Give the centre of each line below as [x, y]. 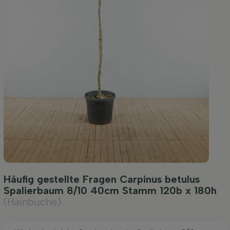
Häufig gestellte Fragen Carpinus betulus [102, 179]
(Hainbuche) [32, 202]
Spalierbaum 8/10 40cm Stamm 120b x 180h [110, 190]
